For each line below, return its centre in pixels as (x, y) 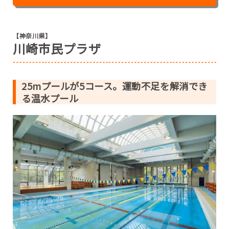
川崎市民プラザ (57, 49)
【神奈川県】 (32, 36)
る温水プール (50, 98)
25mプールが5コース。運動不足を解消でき (114, 86)
